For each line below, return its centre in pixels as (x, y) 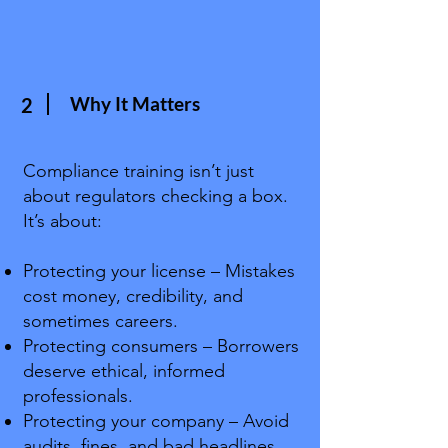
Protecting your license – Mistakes (159, 271)
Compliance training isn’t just (138, 171)
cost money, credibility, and (133, 296)
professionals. (78, 396)
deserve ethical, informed (124, 371)
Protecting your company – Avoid (156, 421)
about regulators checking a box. (155, 196)
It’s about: (62, 221)
